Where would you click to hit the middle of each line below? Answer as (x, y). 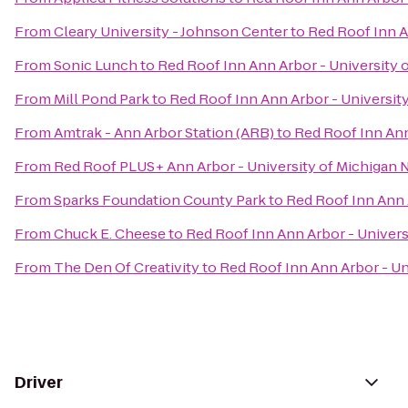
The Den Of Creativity (127, 267)
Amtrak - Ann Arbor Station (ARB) (164, 133)
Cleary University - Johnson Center (171, 31)
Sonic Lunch (96, 65)
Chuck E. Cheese (110, 234)
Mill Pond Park (102, 99)
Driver (39, 382)
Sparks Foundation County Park (160, 200)
